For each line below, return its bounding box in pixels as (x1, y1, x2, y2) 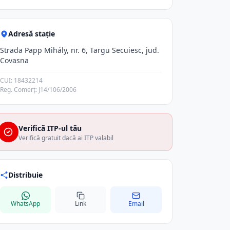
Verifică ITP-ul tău (18, 123, 82, 133)
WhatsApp (11, 199, 41, 208)
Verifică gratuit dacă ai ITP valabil (18, 133, 113, 142)
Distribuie (8, 170, 43, 180)
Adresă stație (8, 29, 55, 39)
